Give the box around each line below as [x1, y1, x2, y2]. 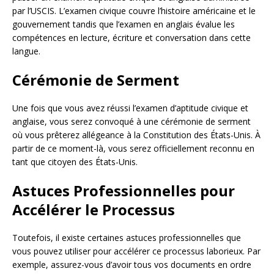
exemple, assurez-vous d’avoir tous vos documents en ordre [12, 258, 251, 270]
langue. [12, 45, 40, 57]
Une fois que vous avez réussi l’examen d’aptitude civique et [12, 102, 248, 114]
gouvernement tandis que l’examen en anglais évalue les [12, 18, 235, 30]
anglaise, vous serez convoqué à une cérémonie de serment [12, 115, 251, 127]
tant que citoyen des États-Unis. [12, 155, 138, 168]
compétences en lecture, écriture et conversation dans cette [12, 31, 251, 43]
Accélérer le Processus [12, 199, 175, 220]
